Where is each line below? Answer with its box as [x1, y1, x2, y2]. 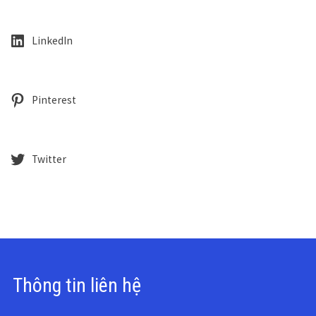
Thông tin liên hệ [8, 273, 141, 297]
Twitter [31, 152, 66, 166]
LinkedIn [31, 33, 73, 47]
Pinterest [31, 92, 76, 107]
